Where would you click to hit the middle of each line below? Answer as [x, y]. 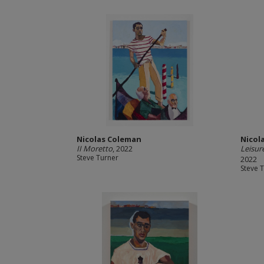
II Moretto [94, 148]
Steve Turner [97, 158]
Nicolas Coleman [109, 139]
